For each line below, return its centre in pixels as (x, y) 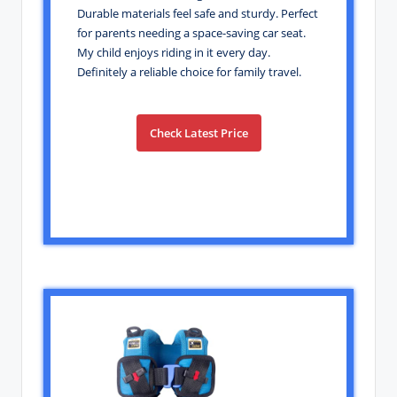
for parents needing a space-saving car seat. (191, 33)
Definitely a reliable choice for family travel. (189, 72)
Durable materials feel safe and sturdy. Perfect (198, 14)
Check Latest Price (198, 133)
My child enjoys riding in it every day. (174, 53)
